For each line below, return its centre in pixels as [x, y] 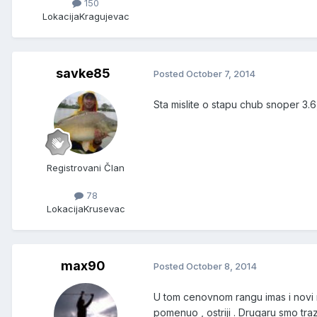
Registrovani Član [86, 167]
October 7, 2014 [221, 74]
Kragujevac [104, 16]
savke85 [83, 73]
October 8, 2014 [221, 266]
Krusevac [104, 208]
